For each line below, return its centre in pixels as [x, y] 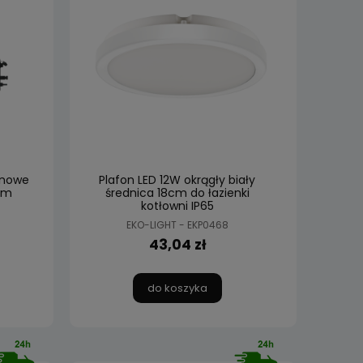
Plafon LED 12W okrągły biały [177, 179]
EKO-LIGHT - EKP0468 [177, 224]
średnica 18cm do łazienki [177, 192]
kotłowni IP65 [177, 205]
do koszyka [177, 288]
